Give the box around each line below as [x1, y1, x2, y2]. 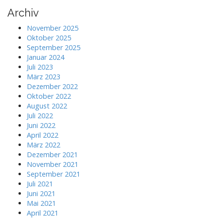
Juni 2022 [27, 120, 55, 130]
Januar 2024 [27, 52, 64, 62]
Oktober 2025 [27, 33, 71, 42]
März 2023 [27, 72, 60, 81]
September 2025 [27, 42, 80, 52]
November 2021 [27, 159, 78, 169]
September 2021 [27, 169, 80, 179]
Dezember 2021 [27, 149, 78, 159]
